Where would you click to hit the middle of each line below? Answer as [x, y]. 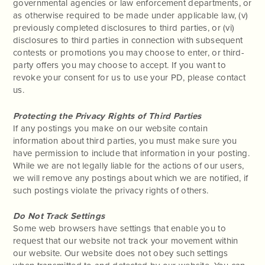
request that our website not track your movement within [126, 241]
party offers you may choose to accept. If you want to [119, 65]
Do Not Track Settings [59, 216]
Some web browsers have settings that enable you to [119, 229]
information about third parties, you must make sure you [125, 140]
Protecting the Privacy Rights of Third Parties [107, 116]
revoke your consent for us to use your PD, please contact [130, 78]
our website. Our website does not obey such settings [121, 253]
